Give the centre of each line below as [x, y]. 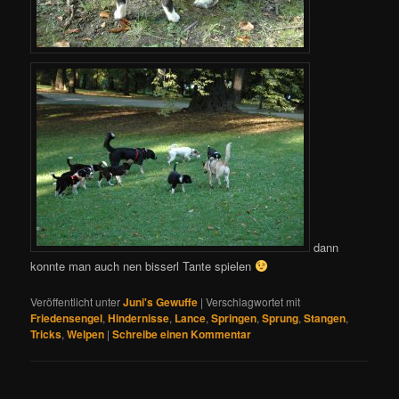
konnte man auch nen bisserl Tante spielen [143, 265]
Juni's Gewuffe [161, 301]
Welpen [86, 334]
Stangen [325, 318]
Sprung [281, 318]
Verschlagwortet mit [253, 301]
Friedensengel [67, 318]
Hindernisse [139, 318]
